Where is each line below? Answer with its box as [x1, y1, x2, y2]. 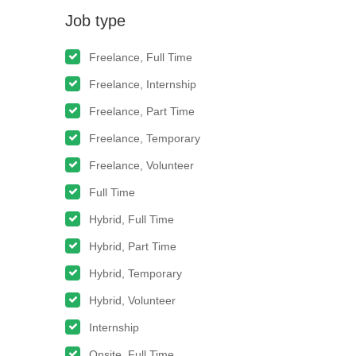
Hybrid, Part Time [89, 240, 176, 253]
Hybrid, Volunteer [89, 294, 176, 307]
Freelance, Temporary [89, 132, 200, 145]
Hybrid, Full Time [89, 213, 174, 226]
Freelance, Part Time [89, 105, 195, 118]
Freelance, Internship [89, 78, 196, 91]
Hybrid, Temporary [89, 267, 182, 280]
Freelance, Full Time [89, 51, 192, 64]
